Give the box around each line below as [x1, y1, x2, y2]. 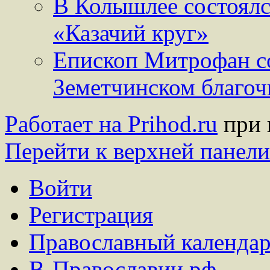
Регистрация [29, 202, 153, 228]
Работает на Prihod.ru [5, 111, 218, 137]
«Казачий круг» [53, 20, 209, 46]
